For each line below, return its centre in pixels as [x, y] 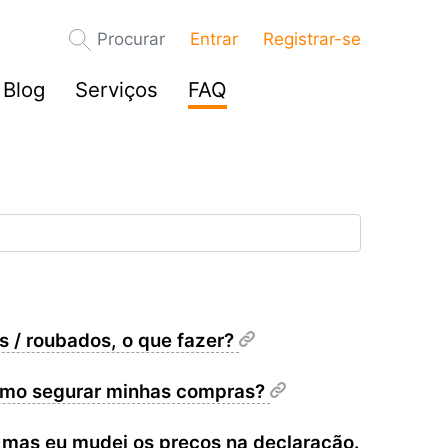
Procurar [131, 39]
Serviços [116, 89]
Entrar [214, 39]
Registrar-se [312, 39]
